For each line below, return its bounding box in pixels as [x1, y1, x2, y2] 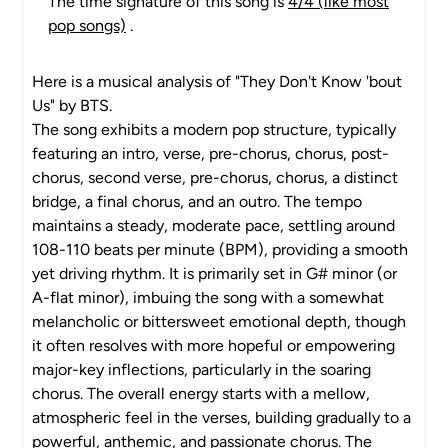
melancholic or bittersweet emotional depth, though [32, 312, 406, 331]
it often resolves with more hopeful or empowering [32, 336, 395, 355]
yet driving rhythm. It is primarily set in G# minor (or [32, 264, 397, 283]
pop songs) [48, 16, 126, 35]
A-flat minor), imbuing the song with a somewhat [32, 288, 384, 307]
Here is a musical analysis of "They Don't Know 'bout [32, 72, 402, 91]
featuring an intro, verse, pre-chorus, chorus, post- [32, 144, 389, 163]
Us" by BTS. [32, 96, 112, 115]
